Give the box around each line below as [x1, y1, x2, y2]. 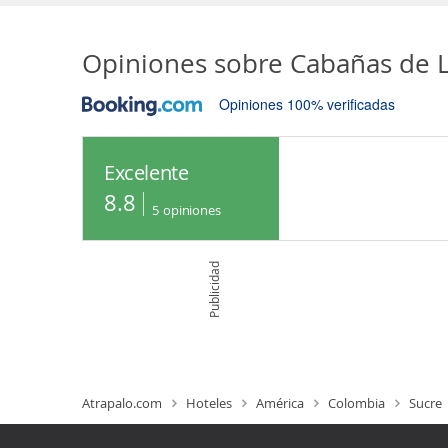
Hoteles [186, 394, 232, 412]
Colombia [328, 394, 385, 412]
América [256, 394, 304, 412]
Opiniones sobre [82, 46, 283, 81]
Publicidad [205, 260, 222, 318]
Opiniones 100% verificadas [219, 94, 395, 114]
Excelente [104, 159, 189, 186]
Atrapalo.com [82, 394, 162, 412]
